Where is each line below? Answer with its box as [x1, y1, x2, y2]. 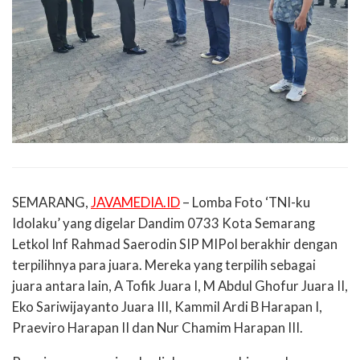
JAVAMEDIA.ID [91, 194, 180, 211]
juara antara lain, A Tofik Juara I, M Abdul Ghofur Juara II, [12, 278, 348, 295]
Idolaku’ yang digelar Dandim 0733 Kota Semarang [12, 215, 315, 232]
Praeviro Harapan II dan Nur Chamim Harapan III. [12, 320, 303, 337]
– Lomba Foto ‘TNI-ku [180, 194, 310, 211]
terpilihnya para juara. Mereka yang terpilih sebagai [12, 257, 316, 274]
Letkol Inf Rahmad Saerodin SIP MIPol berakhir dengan [12, 236, 337, 253]
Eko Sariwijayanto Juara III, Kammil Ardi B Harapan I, [12, 299, 322, 316]
